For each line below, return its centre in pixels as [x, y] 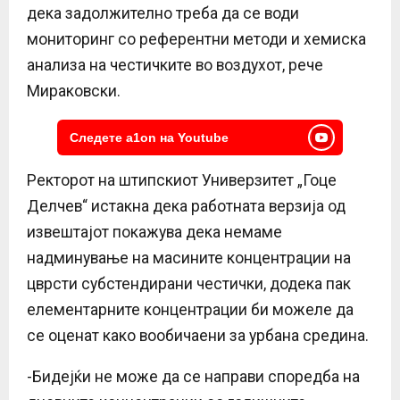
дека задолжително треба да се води [163, 13]
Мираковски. [74, 91]
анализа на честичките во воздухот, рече [175, 65]
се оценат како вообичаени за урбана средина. [198, 335]
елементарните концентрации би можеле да [190, 309]
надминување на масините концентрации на [189, 258]
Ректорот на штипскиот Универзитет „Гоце [182, 180]
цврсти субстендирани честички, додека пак [189, 283]
